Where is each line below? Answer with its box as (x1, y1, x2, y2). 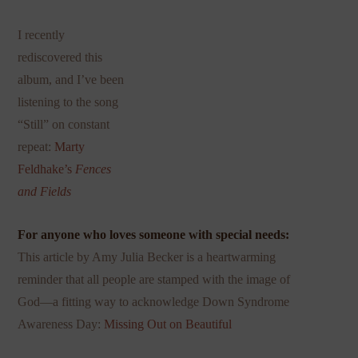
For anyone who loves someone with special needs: (18, 228, 290, 242)
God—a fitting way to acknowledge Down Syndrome (18, 295, 290, 309)
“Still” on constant (18, 117, 110, 132)
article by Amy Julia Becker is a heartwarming (43, 250, 276, 265)
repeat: (18, 140, 55, 154)
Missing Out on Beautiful (104, 317, 233, 332)
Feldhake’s (18, 162, 76, 177)
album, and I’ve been (18, 73, 125, 87)
